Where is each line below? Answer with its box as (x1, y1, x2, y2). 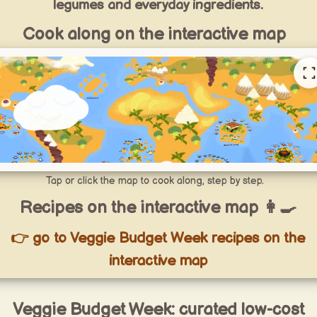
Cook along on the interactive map (23, 24, 287, 45)
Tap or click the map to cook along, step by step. (45, 175, 264, 187)
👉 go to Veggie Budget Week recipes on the (11, 229, 306, 247)
